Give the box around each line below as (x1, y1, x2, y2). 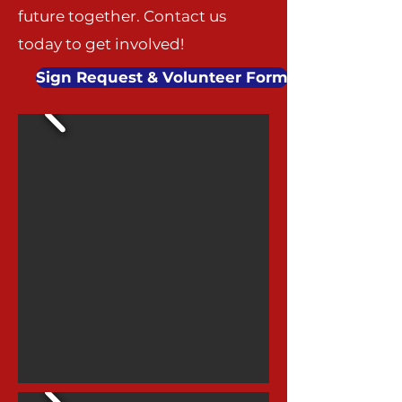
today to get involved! (18, 35, 184, 53)
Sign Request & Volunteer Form (36, 68, 288, 86)
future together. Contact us (18, 7, 226, 25)
